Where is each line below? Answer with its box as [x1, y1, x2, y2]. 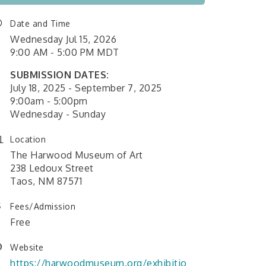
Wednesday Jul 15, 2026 [10, 33, 116, 46]
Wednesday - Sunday [10, 108, 106, 121]
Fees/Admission [10, 201, 75, 212]
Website [10, 242, 44, 253]
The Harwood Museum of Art [10, 149, 143, 161]
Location [10, 134, 46, 145]
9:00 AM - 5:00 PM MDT [10, 46, 119, 59]
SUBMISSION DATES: [10, 69, 109, 81]
